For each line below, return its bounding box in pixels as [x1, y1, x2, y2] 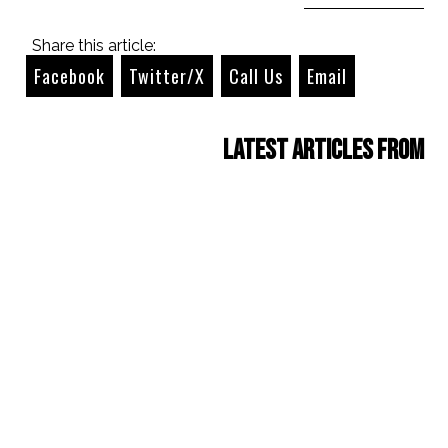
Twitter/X [129, 62, 205, 89]
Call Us [229, 62, 283, 89]
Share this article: [32, 35, 156, 55]
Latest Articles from [223, 133, 424, 167]
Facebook [34, 62, 105, 89]
